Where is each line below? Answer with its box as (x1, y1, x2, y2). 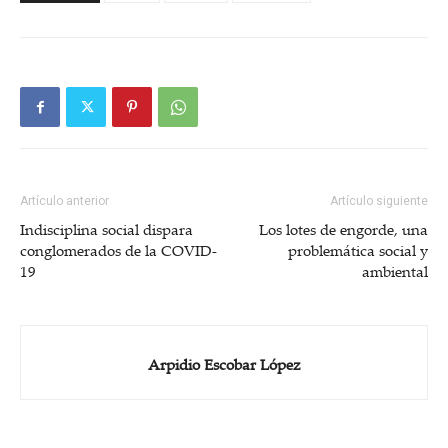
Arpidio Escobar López (147, 353, 301, 374)
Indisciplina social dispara (20, 218, 193, 239)
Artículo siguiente (330, 193, 428, 208)
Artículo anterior (20, 193, 109, 208)
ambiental (362, 260, 428, 281)
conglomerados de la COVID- (20, 239, 217, 260)
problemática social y (288, 239, 428, 260)
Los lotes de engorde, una (259, 218, 428, 239)
